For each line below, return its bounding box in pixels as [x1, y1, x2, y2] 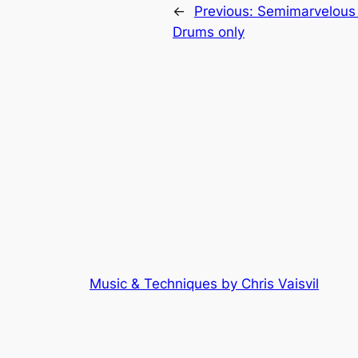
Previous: [194, 2, 257, 19]
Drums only [173, 23, 245, 40]
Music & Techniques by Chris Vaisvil [89, 275, 319, 292]
